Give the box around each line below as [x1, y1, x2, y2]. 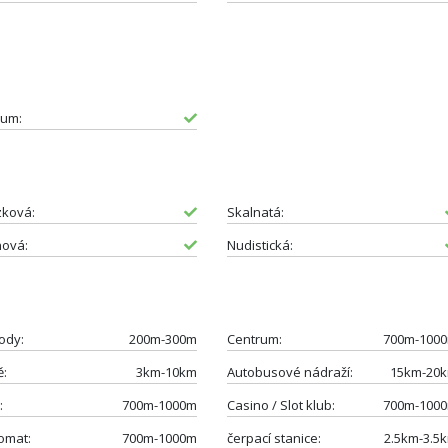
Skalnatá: [226, 202, 284, 221]
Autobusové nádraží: [226, 362, 353, 381]
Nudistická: [226, 235, 293, 254]
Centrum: [226, 329, 282, 348]
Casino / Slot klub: [226, 395, 335, 414]
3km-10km [135, 362, 197, 381]
